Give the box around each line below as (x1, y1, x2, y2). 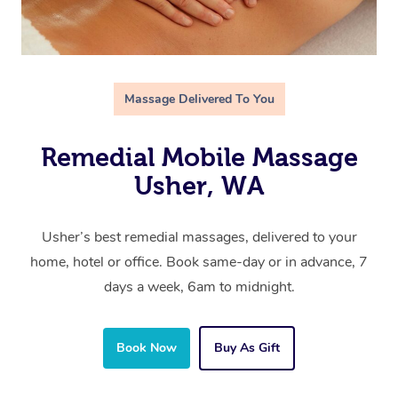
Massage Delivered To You (123, 91, 275, 108)
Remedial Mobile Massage (40, 143, 358, 172)
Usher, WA (133, 171, 265, 201)
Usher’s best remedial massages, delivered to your (41, 227, 357, 248)
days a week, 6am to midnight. (103, 277, 295, 298)
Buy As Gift (214, 339, 280, 357)
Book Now (116, 339, 177, 357)
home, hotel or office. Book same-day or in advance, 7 (30, 252, 368, 273)
